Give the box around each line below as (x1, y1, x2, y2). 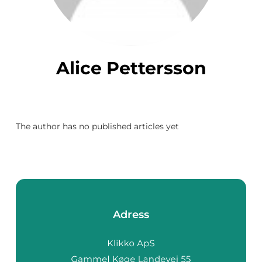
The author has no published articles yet (16, 121, 179, 132)
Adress (113, 208, 149, 221)
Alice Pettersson (69, 57, 206, 79)
